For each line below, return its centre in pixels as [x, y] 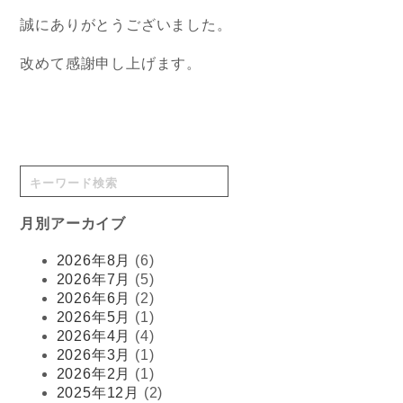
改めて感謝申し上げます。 [111, 64]
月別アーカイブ [73, 224]
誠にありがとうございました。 [128, 25]
